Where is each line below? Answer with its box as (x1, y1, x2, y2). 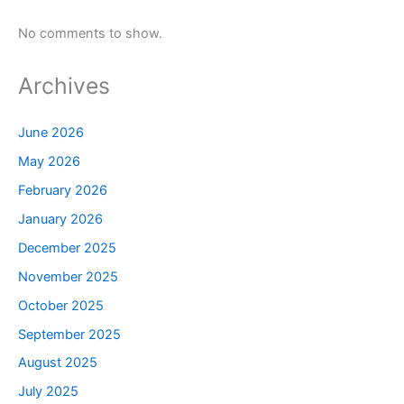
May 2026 (18, 152, 80, 170)
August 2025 (18, 354, 97, 372)
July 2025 (18, 383, 78, 400)
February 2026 (18, 181, 107, 198)
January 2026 (18, 210, 103, 227)
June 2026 (18, 124, 84, 141)
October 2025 (18, 297, 104, 314)
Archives (18, 71, 110, 99)
